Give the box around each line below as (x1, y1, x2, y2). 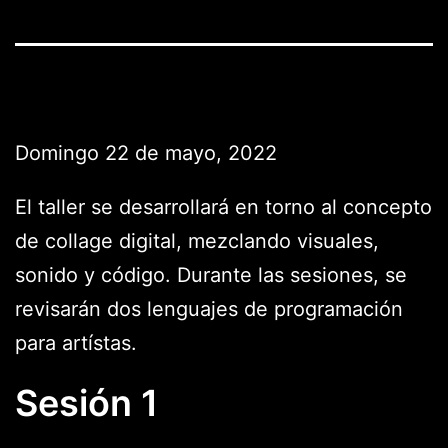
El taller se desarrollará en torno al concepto (15, 195, 432, 220)
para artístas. (15, 331, 137, 356)
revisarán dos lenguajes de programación (15, 297, 403, 322)
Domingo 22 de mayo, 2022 (15, 141, 277, 166)
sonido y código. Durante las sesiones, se (15, 263, 407, 288)
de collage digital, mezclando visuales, (15, 229, 379, 254)
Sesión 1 (15, 381, 158, 426)
